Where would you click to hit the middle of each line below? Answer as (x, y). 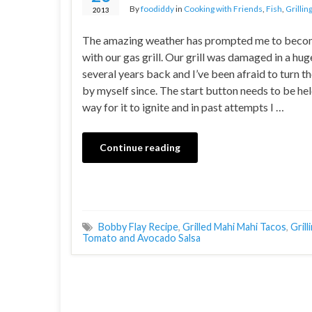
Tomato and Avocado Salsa (141, 238)
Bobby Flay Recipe (138, 227)
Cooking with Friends (223, 9)
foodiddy (157, 9)
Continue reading (140, 147)
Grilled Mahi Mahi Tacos (234, 227)
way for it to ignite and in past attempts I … (183, 107)
